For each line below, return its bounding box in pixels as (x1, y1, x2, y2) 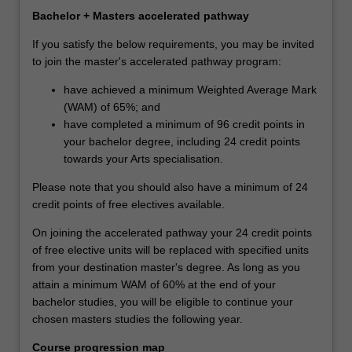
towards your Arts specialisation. (64, 152, 223, 165)
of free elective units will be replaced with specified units (32, 243, 309, 256)
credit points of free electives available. (32, 197, 225, 211)
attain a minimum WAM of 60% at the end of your (32, 277, 276, 291)
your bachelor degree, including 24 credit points (64, 134, 300, 148)
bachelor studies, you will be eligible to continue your (32, 295, 293, 308)
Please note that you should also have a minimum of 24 (32, 180, 308, 193)
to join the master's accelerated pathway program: (32, 54, 281, 68)
